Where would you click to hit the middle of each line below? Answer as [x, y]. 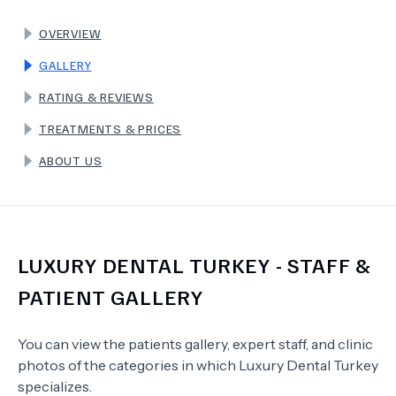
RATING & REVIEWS [96, 97]
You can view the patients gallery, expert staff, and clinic [195, 344]
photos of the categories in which [128, 365]
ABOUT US [71, 160]
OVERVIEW [70, 33]
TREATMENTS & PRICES [110, 129]
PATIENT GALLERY [111, 296]
